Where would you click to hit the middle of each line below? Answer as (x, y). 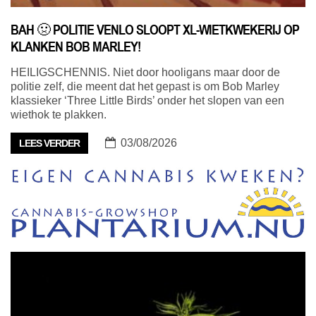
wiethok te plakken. (59, 115)
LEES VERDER (49, 144)
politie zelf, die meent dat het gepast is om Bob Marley (145, 87)
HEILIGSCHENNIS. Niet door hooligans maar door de (145, 73)
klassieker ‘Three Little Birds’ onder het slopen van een (147, 101)
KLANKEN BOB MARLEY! (75, 47)
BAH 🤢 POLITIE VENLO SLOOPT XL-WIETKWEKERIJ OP (155, 30)
